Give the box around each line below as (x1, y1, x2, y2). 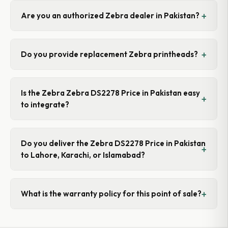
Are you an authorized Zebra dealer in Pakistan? (21, 11, 199, 20)
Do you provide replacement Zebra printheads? (21, 49, 198, 59)
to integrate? (21, 100, 69, 109)
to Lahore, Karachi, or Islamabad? (21, 150, 145, 160)
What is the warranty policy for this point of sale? (21, 189, 202, 198)
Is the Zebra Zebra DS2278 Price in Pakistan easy (21, 88, 200, 98)
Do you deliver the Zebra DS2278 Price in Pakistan (21, 138, 206, 148)
